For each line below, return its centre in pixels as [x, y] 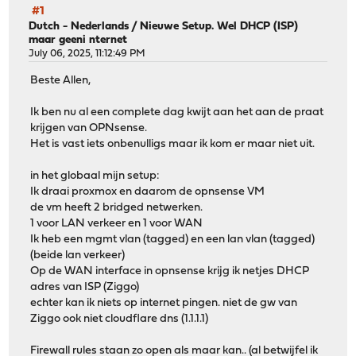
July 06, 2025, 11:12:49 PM [87, 53]
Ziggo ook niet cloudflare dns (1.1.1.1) [120, 319]
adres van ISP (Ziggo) [85, 288]
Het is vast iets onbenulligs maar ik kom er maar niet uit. [173, 145]
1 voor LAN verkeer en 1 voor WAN [117, 224]
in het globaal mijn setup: [95, 176]
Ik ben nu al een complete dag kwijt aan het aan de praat [177, 113]
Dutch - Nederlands [79, 26]
